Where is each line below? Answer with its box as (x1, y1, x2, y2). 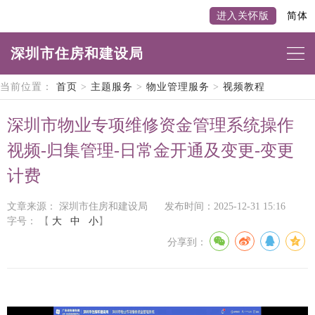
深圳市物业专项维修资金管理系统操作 (7, 116, 294, 134)
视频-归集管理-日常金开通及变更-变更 (7, 141, 294, 160)
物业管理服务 (146, 82, 210, 92)
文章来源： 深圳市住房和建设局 (7, 201, 150, 212)
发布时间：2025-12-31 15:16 (165, 201, 285, 212)
